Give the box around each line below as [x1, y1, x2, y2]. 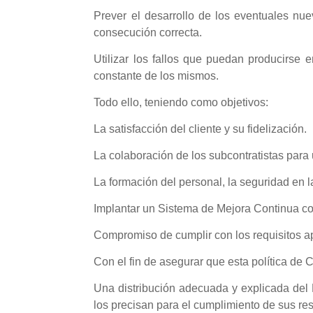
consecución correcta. [94, 26, 203, 38]
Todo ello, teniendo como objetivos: [94, 96, 269, 108]
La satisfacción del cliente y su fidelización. [94, 122, 307, 135]
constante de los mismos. [94, 69, 219, 82]
